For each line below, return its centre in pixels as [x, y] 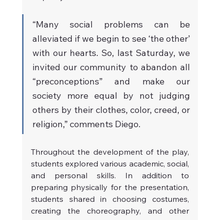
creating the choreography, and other [110, 211]
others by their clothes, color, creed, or [111, 110]
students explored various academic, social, [110, 164]
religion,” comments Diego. [86, 124]
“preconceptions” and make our [111, 82]
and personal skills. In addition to [110, 176]
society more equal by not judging [111, 96]
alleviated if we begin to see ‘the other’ [111, 39]
